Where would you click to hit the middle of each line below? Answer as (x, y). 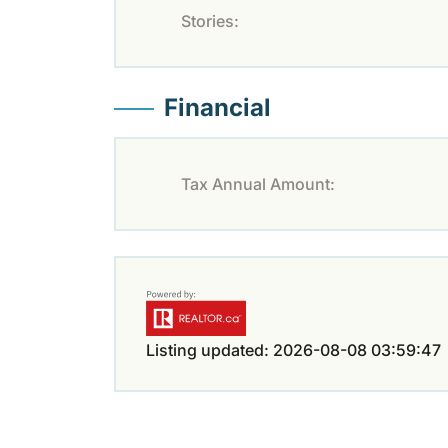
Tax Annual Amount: (258, 183)
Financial (217, 107)
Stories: (210, 20)
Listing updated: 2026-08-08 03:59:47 (293, 349)
